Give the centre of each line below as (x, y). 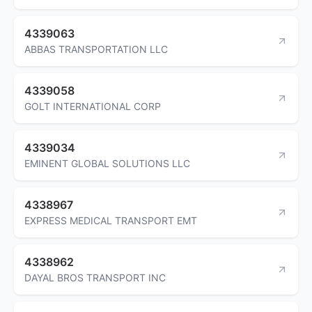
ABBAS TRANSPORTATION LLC (96, 49)
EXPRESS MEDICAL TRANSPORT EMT (111, 220)
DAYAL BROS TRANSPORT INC (95, 277)
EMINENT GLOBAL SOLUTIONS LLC (107, 163)
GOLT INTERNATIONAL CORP (93, 106)
